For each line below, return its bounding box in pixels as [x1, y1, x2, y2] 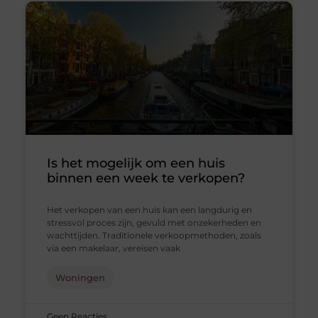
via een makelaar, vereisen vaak [46, 242, 180, 253]
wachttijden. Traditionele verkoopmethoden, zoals [46, 229, 261, 241]
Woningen [55, 271, 105, 283]
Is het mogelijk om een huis [46, 155, 225, 171]
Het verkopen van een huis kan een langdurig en [46, 204, 252, 215]
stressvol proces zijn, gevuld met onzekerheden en [46, 216, 261, 228]
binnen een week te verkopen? [46, 170, 245, 186]
